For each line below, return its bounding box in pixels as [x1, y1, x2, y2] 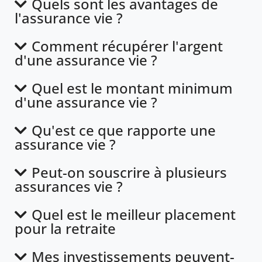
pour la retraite [15, 218, 116, 238]
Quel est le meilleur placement [31, 204, 236, 224]
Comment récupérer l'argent [31, 36, 223, 56]
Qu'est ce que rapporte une [31, 120, 216, 140]
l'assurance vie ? [15, 8, 123, 27]
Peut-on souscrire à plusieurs [31, 162, 227, 182]
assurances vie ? [15, 176, 123, 196]
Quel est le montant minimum [31, 78, 233, 98]
